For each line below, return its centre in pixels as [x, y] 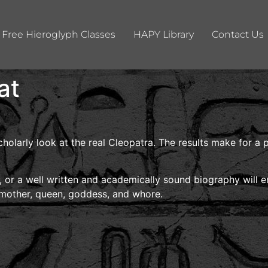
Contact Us [238, 34]
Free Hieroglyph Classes [59, 34]
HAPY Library [164, 34]
